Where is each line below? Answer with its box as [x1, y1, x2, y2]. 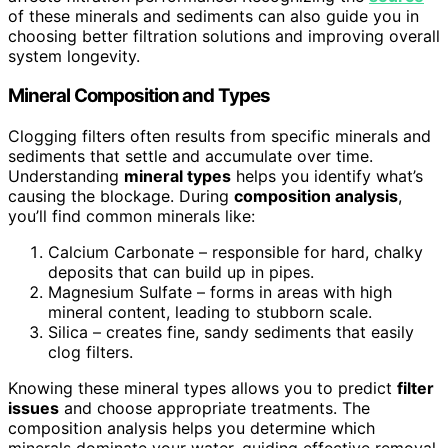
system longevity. [8, 45, 140, 66]
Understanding [8, 165, 124, 186]
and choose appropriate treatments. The [59, 397, 370, 418]
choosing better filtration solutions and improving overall [8, 25, 440, 46]
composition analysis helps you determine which [8, 417, 375, 438]
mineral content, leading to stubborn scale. [48, 301, 372, 322]
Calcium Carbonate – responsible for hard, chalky [48, 241, 423, 262]
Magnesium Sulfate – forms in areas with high [48, 281, 392, 302]
